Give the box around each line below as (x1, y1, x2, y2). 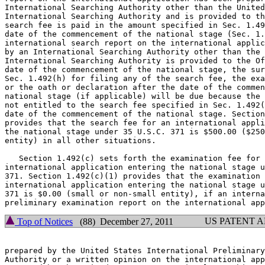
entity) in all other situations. (5, 136, 156, 145)
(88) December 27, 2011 (73, 216, 173, 227)
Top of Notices (15, 216, 73, 227)
